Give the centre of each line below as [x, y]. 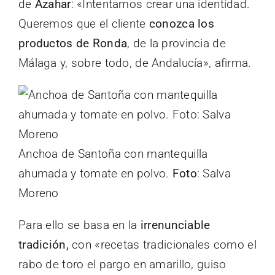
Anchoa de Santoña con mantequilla [113, 153]
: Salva [214, 173]
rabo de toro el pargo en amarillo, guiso [122, 264]
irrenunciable [175, 225]
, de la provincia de [176, 43]
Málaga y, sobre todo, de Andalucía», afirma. [135, 63]
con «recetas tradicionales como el [162, 244]
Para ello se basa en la [79, 225]
